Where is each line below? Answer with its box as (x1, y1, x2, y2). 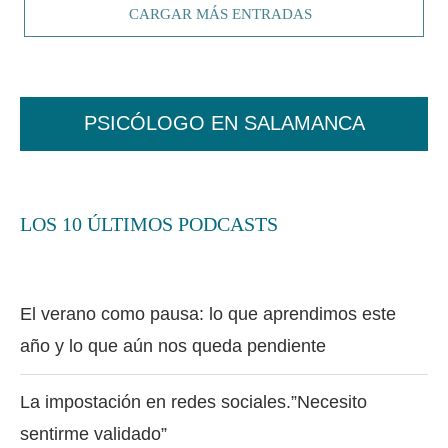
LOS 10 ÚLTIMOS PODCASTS (20, 212, 278, 235)
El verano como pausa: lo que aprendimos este (20, 303, 396, 324)
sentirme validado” (20, 423, 167, 444)
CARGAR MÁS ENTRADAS (128, 5, 312, 22)
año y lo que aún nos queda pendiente (20, 335, 326, 356)
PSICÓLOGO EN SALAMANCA (83, 112, 365, 135)
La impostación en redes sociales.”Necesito (20, 391, 367, 412)
